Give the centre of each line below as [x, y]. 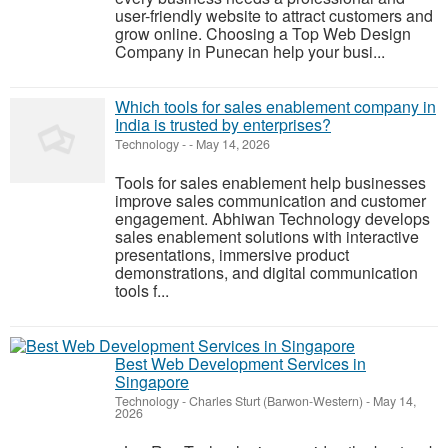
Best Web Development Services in [240, 364]
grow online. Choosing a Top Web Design [263, 34]
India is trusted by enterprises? [223, 125]
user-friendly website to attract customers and [274, 16]
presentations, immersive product [232, 255]
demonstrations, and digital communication [266, 273]
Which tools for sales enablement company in [275, 107]
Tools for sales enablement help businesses [270, 183]
